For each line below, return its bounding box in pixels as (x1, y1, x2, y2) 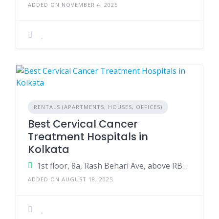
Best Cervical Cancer (28, 117, 138, 131)
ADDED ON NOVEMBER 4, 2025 (28, 1, 118, 8)
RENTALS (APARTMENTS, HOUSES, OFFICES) (34, 103, 162, 110)
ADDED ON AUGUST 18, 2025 (28, 175, 113, 183)
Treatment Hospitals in (28, 130, 148, 144)
